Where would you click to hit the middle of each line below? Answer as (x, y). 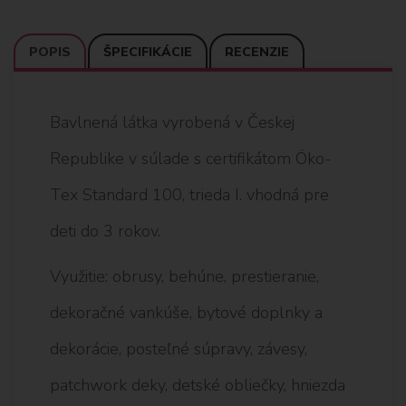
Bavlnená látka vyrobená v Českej (172, 122)
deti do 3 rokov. (105, 231)
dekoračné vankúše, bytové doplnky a (186, 312)
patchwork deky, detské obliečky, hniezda (198, 385)
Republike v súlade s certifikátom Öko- (191, 158)
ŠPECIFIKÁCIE (148, 52)
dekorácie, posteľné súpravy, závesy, (179, 348)
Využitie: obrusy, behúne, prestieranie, (184, 276)
